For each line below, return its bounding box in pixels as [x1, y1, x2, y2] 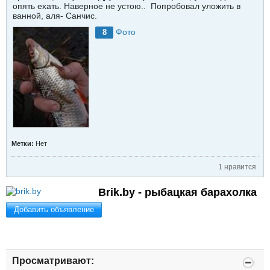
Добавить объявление [14, 204, 94, 214]
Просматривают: [12, 255, 94, 266]
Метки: [11, 140, 34, 148]
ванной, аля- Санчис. [13, 10, 97, 20]
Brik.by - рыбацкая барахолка [98, 186, 257, 198]
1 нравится [218, 162, 256, 171]
